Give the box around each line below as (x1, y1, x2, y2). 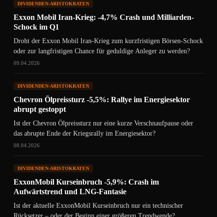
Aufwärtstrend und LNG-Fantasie (14, 187, 126, 196)
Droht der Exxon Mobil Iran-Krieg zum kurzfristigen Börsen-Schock (14, 37, 203, 45)
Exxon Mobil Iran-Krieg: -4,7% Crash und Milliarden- (14, 13, 194, 21)
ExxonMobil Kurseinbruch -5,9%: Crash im (14, 178, 159, 186)
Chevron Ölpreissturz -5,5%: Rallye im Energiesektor (14, 95, 190, 104)
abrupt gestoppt (14, 105, 66, 113)
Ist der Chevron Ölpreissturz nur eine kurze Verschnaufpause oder (14, 120, 193, 127)
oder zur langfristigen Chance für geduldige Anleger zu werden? (14, 47, 190, 55)
